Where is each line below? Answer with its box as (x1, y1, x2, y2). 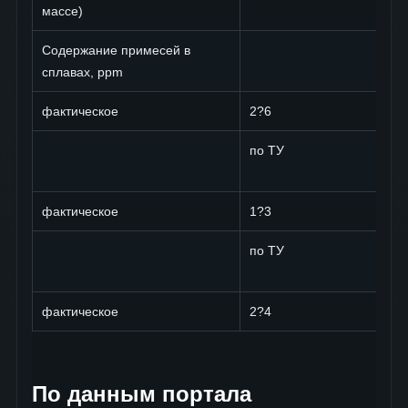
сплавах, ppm (42, 65, 123, 80)
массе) (42, 4, 83, 19)
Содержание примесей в (42, 43, 190, 58)
